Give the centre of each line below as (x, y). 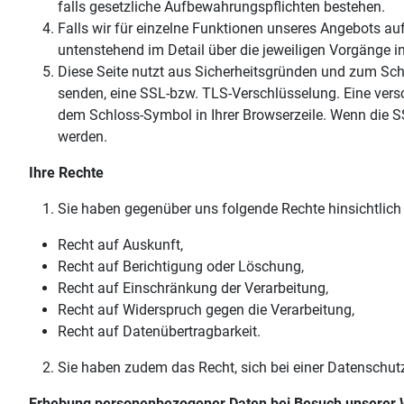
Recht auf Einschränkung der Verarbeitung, (193, 289)
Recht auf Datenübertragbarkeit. (159, 332)
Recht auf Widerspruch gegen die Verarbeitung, (206, 310)
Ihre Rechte (66, 173)
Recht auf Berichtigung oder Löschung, (181, 267)
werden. (83, 137)
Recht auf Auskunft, (120, 245)
